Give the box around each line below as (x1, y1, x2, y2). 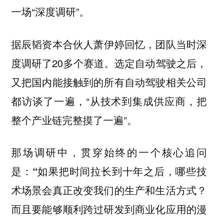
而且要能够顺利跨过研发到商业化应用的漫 (11, 202, 207, 217)
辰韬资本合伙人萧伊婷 (21, 36, 125, 51)
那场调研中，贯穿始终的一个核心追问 (11, 145, 207, 160)
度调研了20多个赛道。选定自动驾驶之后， (11, 55, 207, 70)
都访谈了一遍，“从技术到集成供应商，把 (11, 93, 207, 108)
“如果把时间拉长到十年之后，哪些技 (32, 164, 207, 179)
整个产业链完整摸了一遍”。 (11, 112, 137, 127)
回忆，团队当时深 (124, 36, 207, 51)
